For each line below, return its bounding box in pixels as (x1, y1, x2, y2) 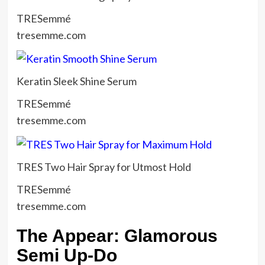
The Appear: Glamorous (16, 225, 218, 245)
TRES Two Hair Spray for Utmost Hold (16, 160, 191, 173)
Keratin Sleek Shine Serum (16, 75, 137, 88)
